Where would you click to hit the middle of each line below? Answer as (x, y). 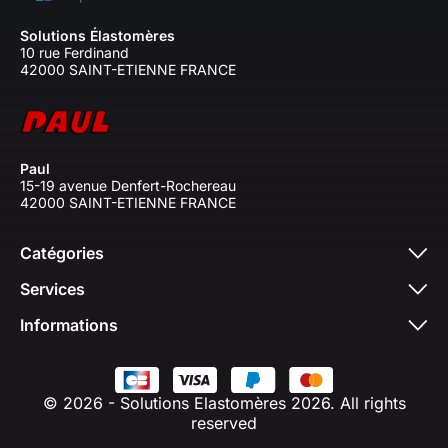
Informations (69, 325)
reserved (224, 423)
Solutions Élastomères (97, 36)
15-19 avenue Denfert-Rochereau (128, 186)
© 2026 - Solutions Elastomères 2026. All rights (224, 403)
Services (52, 289)
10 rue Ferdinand (74, 53)
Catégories (62, 253)
